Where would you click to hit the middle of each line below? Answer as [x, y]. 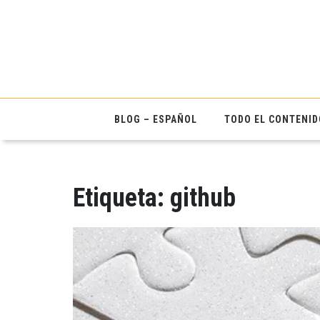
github [203, 197]
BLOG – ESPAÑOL [155, 119]
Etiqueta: [121, 197]
